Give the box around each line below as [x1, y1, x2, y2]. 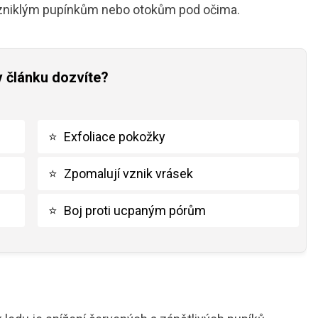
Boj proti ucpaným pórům [64, 202, 206, 218]
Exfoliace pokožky [64, 128, 165, 144]
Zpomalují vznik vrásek [64, 165, 193, 181]
